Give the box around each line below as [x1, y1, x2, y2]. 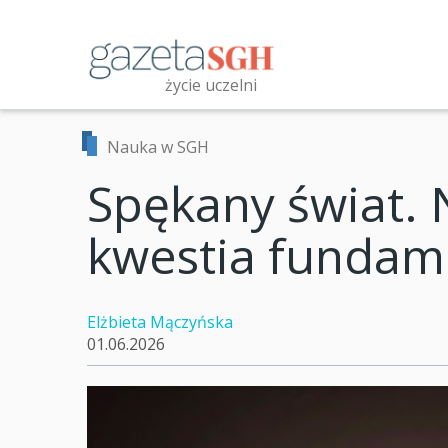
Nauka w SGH [107, 136, 209, 158]
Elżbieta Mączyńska [87, 311, 233, 333]
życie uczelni [165, 73, 257, 96]
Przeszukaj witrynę [87, 127, 242, 149]
